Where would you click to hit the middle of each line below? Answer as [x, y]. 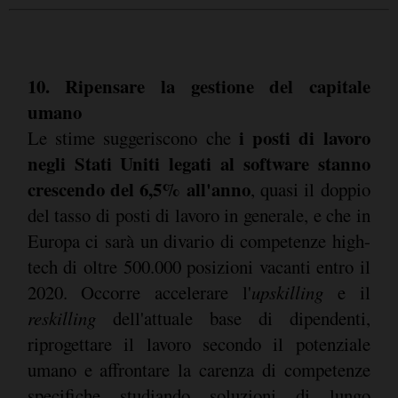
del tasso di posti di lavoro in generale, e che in [199, 215]
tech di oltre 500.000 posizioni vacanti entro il [199, 266]
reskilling [61, 318]
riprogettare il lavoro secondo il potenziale [199, 343]
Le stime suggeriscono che [133, 137]
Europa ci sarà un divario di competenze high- [199, 240]
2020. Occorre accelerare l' [139, 292]
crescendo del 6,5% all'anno [139, 189]
